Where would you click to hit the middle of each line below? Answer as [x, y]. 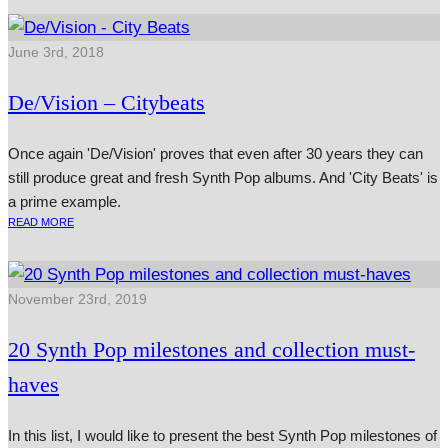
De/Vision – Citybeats [106, 103]
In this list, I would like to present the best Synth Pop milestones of [222, 436]
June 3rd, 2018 [56, 52]
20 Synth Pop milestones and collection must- [211, 350]
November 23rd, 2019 [77, 299]
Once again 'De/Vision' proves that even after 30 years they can [215, 154]
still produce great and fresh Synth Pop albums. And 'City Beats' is [223, 178]
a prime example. [64, 202]
